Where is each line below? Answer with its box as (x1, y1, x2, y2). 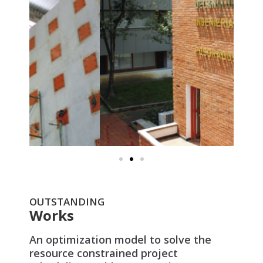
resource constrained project (29, 245, 178, 260)
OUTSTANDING (29, 194, 104, 208)
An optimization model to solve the (29, 232, 211, 247)
